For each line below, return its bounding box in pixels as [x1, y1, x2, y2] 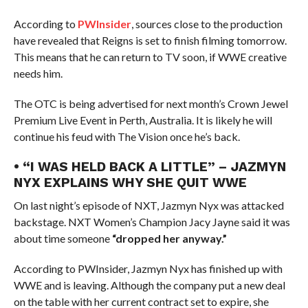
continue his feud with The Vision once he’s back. [13, 130, 240, 143]
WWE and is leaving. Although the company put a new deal [13, 278, 285, 291]
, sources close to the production [131, 17, 283, 30]
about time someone [13, 232, 112, 245]
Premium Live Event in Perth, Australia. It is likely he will [13, 113, 272, 126]
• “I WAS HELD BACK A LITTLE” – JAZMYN [13, 159, 286, 175]
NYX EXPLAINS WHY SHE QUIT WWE [13, 175, 247, 190]
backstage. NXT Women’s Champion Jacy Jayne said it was [13, 215, 290, 228]
